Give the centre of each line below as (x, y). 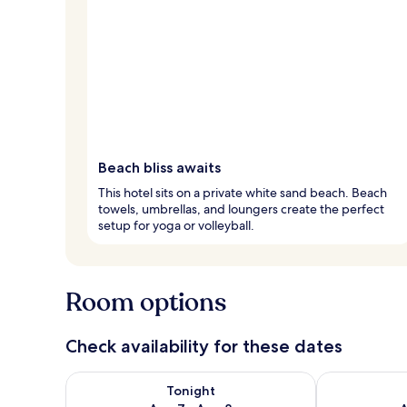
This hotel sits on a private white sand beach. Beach (243, 192)
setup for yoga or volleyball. (176, 225)
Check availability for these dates (204, 346)
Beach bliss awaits (159, 167)
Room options (146, 302)
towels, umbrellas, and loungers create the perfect (241, 208)
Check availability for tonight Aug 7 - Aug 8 (207, 380)
